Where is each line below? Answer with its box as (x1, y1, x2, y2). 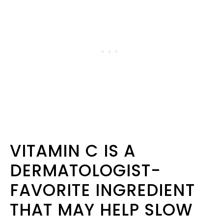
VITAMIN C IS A (10, 139, 136, 163)
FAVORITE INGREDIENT (10, 179, 195, 202)
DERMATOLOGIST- (10, 159, 161, 182)
